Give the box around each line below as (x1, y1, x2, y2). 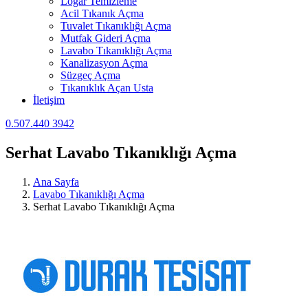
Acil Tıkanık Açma (60, 8, 144, 19)
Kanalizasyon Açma (60, 57, 148, 69)
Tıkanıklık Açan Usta (60, 82, 153, 93)
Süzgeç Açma (60, 69, 120, 81)
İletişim (33, 94, 65, 106)
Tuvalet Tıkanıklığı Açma (60, 20, 171, 32)
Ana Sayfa (33, 175, 79, 188)
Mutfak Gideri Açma (60, 32, 151, 44)
